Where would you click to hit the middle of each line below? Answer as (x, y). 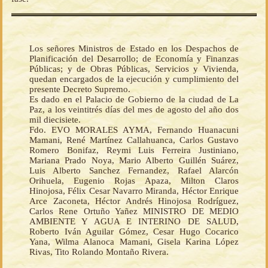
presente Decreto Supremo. (80, 89)
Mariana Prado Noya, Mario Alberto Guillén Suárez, (134, 161)
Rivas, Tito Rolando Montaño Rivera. (99, 252)
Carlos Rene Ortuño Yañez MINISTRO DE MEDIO (134, 211)
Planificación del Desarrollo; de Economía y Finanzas (134, 59)
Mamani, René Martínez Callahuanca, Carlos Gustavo (134, 140)
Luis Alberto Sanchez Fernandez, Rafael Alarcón (134, 171)
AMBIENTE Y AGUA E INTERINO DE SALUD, (134, 222)
